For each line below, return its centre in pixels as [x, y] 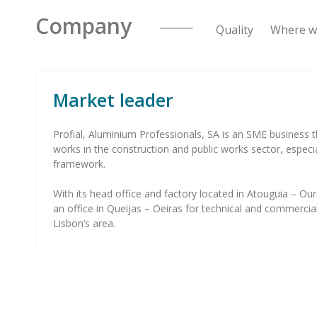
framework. [79, 164]
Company [98, 26]
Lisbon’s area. [84, 223]
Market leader [113, 100]
